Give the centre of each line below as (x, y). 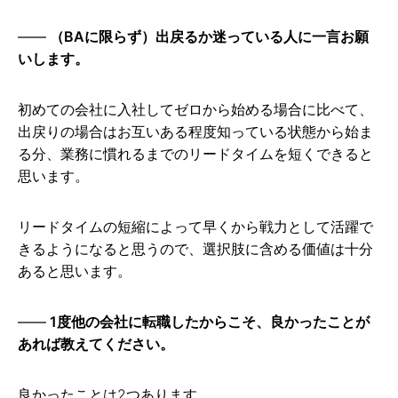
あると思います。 (75, 271)
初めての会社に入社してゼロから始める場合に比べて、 (195, 110)
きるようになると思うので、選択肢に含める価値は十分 (195, 249)
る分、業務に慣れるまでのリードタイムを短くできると (195, 154)
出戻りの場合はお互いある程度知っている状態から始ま (195, 132)
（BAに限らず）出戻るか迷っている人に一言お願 (209, 37)
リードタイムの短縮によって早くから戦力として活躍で (195, 227)
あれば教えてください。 (96, 344)
